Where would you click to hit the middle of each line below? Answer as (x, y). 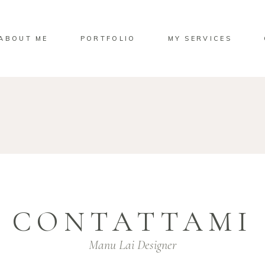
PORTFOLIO (108, 38)
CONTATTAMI (132, 222)
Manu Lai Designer (132, 245)
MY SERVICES (200, 38)
